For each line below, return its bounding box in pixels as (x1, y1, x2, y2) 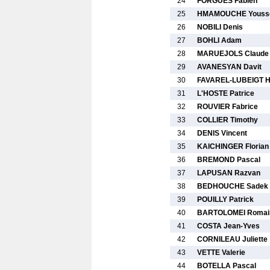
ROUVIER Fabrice (197, 102, 258, 111)
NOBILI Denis (197, 23, 243, 31)
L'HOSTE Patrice (197, 89, 254, 98)
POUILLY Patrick (197, 195, 254, 204)
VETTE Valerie (197, 248, 245, 257)
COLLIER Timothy (197, 116, 258, 124)
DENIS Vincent (197, 129, 247, 137)
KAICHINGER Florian (197, 142, 269, 151)
